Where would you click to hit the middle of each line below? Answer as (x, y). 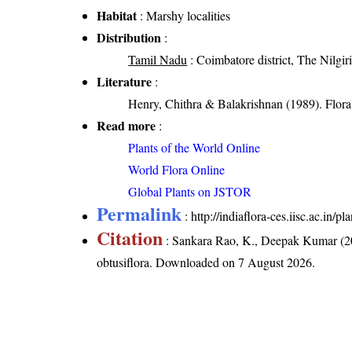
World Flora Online (177, 170)
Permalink (139, 214)
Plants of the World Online (194, 148)
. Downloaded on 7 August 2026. (233, 262)
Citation (130, 238)
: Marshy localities (184, 16)
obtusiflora (123, 262)
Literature (125, 82)
